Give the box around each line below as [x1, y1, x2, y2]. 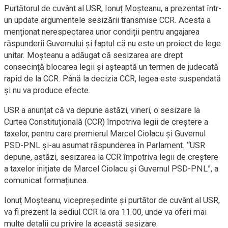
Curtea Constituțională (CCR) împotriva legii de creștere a [4, 117, 208, 127]
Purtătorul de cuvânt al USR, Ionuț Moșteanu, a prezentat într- [4, 3, 221, 13]
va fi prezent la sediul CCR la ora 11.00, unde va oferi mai [4, 207, 207, 217]
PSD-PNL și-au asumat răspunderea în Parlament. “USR [4, 140, 205, 150]
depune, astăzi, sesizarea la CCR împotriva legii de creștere [4, 152, 218, 162]
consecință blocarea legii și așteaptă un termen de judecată [4, 62, 218, 72]
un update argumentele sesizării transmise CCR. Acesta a [4, 15, 211, 25]
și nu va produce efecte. [4, 85, 91, 95]
